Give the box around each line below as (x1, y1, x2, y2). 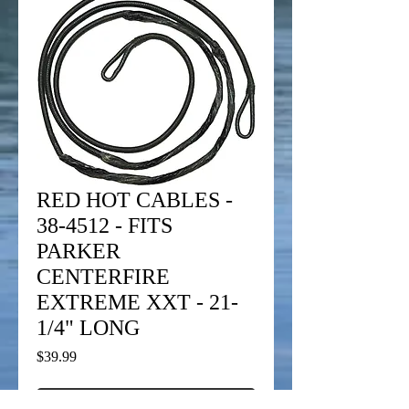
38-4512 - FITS (37, 214, 173, 237)
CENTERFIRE (37, 265, 170, 288)
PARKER (37, 239, 121, 263)
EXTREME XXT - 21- (37, 290, 238, 314)
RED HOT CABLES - (37, 188, 233, 212)
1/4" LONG (37, 316, 140, 340)
